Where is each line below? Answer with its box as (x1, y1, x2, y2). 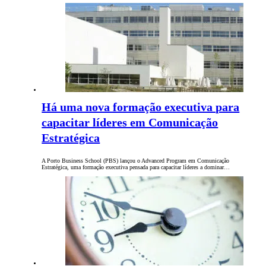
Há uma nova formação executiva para (42, 100, 240, 114)
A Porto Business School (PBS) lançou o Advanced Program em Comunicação (42, 157, 230, 164)
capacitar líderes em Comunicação (42, 116, 218, 129)
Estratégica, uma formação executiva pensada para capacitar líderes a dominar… (42, 164, 230, 171)
